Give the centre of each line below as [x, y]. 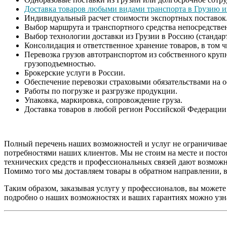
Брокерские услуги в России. [75, 72]
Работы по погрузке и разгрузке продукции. [101, 91]
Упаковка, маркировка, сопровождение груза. [103, 100]
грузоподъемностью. [60, 63]
